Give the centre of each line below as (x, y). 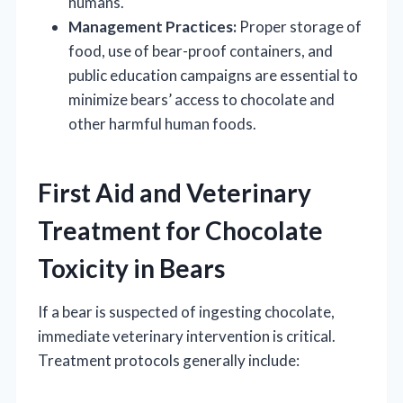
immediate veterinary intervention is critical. (187, 336)
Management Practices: (152, 26)
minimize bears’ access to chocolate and (201, 99)
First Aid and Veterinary (175, 192)
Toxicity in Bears (131, 268)
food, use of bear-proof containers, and (201, 50)
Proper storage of (299, 26)
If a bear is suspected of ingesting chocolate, (186, 311)
